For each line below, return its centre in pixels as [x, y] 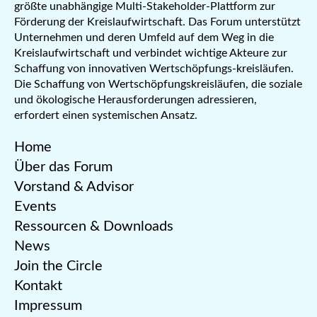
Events [35, 207]
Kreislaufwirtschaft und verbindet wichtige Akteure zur [151, 53]
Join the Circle [58, 266]
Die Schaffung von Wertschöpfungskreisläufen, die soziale [158, 85]
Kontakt [38, 286]
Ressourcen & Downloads [94, 227]
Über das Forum [63, 167]
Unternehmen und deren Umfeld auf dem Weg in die [144, 38]
